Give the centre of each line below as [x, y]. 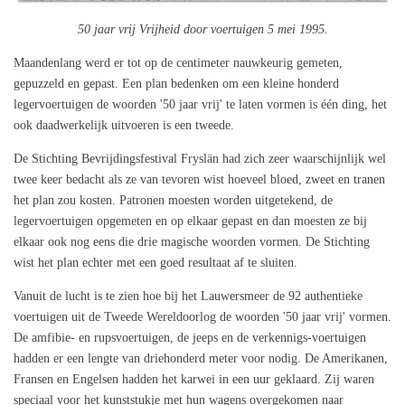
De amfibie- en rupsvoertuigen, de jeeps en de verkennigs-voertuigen [190, 338]
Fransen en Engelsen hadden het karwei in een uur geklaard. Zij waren [194, 380]
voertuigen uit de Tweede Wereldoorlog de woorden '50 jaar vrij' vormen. [202, 317]
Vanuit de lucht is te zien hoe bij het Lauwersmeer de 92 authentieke [188, 297]
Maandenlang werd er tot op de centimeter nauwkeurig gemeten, [178, 63]
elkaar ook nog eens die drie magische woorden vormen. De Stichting [192, 242]
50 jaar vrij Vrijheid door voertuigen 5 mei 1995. [202, 30]
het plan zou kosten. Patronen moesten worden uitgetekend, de [173, 201]
